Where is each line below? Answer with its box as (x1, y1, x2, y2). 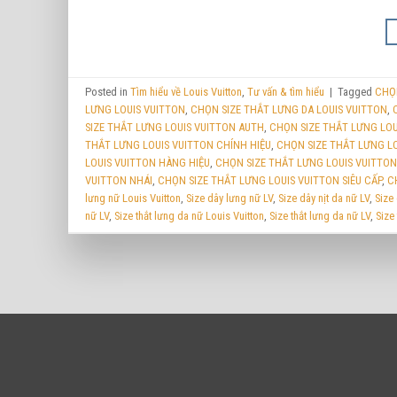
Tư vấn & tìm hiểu (247, 85, 325, 99)
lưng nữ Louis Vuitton (85, 191, 182, 206)
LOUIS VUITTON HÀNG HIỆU (85, 156, 211, 170)
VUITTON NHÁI (85, 174, 153, 188)
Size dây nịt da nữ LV (278, 191, 370, 206)
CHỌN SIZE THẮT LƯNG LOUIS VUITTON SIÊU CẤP (158, 174, 383, 188)
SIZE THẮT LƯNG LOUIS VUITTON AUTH (85, 121, 265, 135)
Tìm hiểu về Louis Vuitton (130, 85, 243, 99)
